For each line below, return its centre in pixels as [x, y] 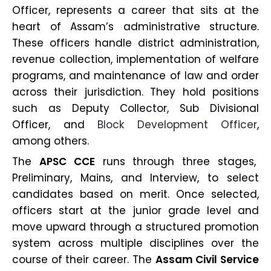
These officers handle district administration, [135, 43]
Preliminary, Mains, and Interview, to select [135, 178]
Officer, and [55, 124]
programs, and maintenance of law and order [135, 75]
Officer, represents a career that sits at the [135, 10]
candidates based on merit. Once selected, [135, 194]
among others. [51, 141]
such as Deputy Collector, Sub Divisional [135, 108]
